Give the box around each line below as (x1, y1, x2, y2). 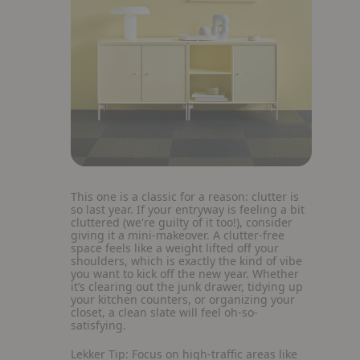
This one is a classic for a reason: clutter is (71, 189, 299, 204)
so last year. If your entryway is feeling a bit (71, 202, 305, 217)
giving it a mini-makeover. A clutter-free (71, 227, 284, 243)
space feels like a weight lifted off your (71, 240, 279, 256)
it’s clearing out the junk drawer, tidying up (71, 279, 303, 294)
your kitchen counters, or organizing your (71, 292, 295, 307)
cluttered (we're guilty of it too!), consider (71, 215, 292, 230)
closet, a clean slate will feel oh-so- (71, 305, 258, 320)
